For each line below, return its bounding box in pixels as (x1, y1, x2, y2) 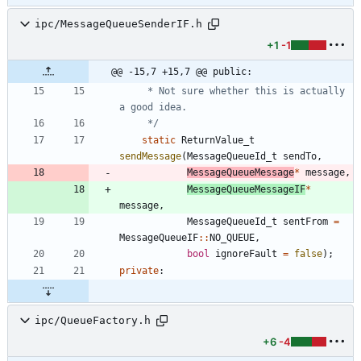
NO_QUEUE (210, 231, 255, 243)
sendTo (283, 150, 317, 162)
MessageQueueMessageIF (187, 183, 305, 195)
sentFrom (283, 215, 328, 227)
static (142, 134, 176, 146)
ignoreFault (215, 247, 277, 259)
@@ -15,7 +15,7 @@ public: (111, 65, 252, 77)
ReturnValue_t (181, 134, 255, 146)
